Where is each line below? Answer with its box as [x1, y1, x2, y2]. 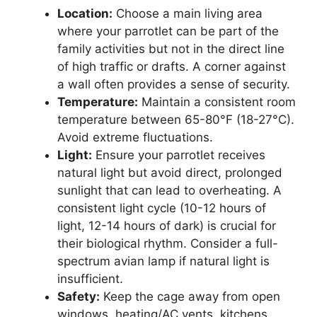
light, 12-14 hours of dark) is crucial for [57, 218, 276, 233]
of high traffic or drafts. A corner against [57, 59, 286, 74]
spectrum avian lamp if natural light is [57, 253, 270, 268]
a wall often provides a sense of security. [57, 76, 290, 91]
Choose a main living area [113, 6, 263, 21]
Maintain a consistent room [138, 94, 296, 109]
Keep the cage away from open [100, 289, 280, 304]
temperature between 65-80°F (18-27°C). [57, 112, 294, 127]
